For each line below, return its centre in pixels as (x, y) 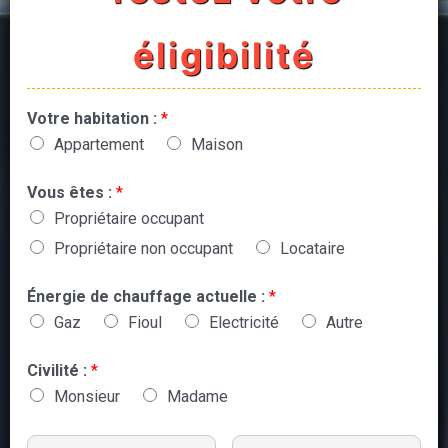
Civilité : (59, 370)
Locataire (312, 248)
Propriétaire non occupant (143, 248)
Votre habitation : (94, 118)
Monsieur (87, 396)
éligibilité (224, 55)
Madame (197, 396)
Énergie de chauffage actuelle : (148, 296)
